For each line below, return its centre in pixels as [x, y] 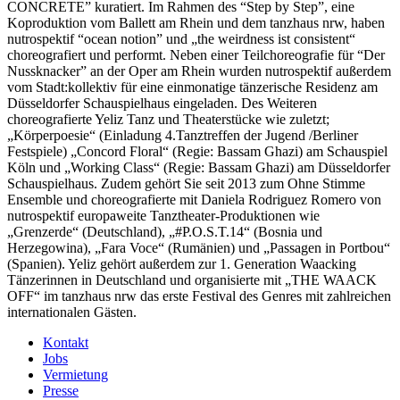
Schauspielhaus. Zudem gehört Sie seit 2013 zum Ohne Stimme [186, 183]
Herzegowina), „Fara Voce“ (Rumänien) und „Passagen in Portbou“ [199, 247]
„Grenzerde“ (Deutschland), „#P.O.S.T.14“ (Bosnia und [165, 231]
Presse [61, 390]
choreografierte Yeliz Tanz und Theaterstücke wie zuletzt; [168, 119]
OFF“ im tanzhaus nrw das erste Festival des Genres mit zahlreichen [199, 296]
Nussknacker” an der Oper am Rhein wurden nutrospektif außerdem [199, 71]
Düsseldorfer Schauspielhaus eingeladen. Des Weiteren [162, 103]
